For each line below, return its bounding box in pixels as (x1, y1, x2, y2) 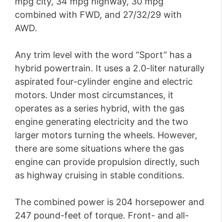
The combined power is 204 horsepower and (15, 197, 204, 208)
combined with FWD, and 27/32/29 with (15, 9, 182, 20)
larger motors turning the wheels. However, (15, 130, 197, 141)
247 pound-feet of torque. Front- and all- (15, 210, 189, 221)
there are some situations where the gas (15, 143, 184, 154)
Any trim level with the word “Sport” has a (15, 50, 192, 60)
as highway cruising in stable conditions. (15, 170, 184, 181)
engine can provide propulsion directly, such (15, 157, 200, 167)
